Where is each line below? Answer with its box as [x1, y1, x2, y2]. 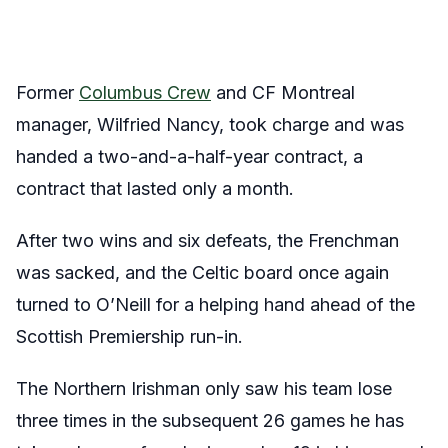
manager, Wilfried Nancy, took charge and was [16, 114, 404, 135]
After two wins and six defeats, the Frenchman [16, 230, 399, 251]
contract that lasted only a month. [16, 178, 294, 199]
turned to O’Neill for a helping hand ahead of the [16, 294, 415, 315]
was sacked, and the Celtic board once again [16, 262, 389, 283]
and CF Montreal [211, 82, 355, 103]
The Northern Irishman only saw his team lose [16, 378, 392, 399]
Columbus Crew [79, 82, 211, 103]
